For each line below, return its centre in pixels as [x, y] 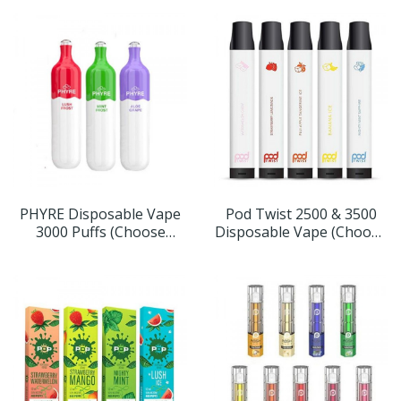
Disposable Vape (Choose [301, 232]
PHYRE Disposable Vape [100, 214]
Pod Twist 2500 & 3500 [301, 214]
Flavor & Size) [301, 250]
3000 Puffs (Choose [100, 232]
